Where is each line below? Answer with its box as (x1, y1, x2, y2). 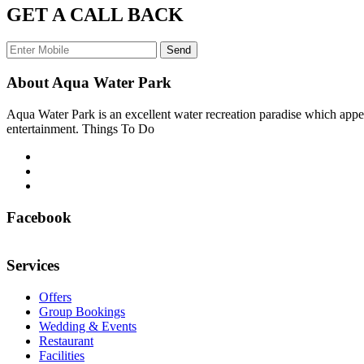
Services (6, 257, 59, 275)
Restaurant (39, 333, 93, 348)
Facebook (6, 208, 71, 226)
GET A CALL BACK (6, 3, 184, 25)
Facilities (39, 348, 84, 362)
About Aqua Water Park (6, 74, 171, 92)
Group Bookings (39, 304, 125, 318)
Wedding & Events (39, 318, 136, 333)
